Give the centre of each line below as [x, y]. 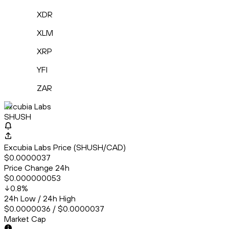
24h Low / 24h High [40, 199]
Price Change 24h [37, 168]
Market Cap [25, 219]
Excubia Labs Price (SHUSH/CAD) [65, 147]
